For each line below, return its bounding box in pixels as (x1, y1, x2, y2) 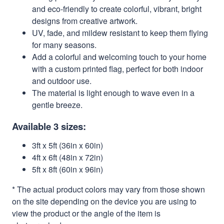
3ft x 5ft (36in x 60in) (32, 139, 105, 151)
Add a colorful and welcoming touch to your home (32, 50, 206, 62)
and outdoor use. (32, 74, 91, 86)
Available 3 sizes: (12, 119, 86, 133)
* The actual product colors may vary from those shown (12, 183, 205, 195)
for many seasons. (32, 38, 96, 50)
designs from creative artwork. (32, 14, 137, 26)
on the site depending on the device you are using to (12, 195, 196, 207)
